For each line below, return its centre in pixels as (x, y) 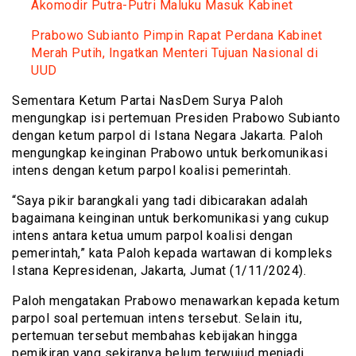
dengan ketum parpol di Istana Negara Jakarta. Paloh (168, 135)
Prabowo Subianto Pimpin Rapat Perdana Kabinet (177, 35)
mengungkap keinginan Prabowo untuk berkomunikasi (170, 153)
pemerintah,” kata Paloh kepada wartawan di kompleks (172, 253)
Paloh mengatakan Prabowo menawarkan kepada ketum (176, 300)
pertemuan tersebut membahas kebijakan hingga (155, 335)
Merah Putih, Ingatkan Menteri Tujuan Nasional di (174, 52)
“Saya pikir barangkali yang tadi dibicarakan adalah (160, 200)
